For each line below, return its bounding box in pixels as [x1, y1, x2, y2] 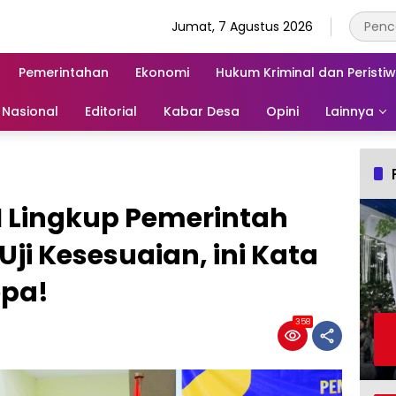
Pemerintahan [19, 63, 109, 81]
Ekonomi [135, 63, 189, 81]
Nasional [2, 102, 58, 120]
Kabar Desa [164, 102, 240, 120]
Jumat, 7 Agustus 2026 [171, 17, 313, 35]
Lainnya [325, 102, 374, 120]
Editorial [85, 102, 137, 120]
